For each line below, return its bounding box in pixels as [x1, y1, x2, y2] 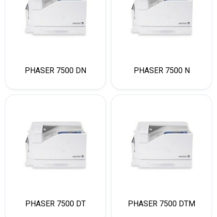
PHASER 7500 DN [25, 66, 86, 75]
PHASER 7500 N [133, 66, 190, 75]
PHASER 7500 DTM [128, 199, 195, 208]
